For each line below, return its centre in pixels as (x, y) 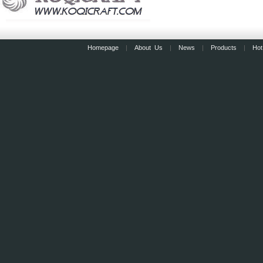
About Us (148, 48)
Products (223, 48)
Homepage (103, 48)
